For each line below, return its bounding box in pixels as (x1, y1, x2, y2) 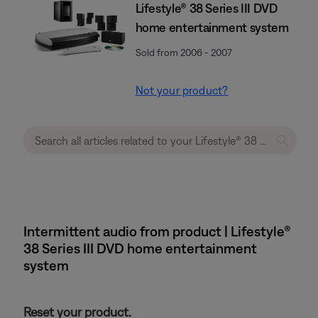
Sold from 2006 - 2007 (135, 47, 232, 58)
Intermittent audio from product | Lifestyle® (23, 223, 291, 239)
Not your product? (135, 84, 229, 97)
